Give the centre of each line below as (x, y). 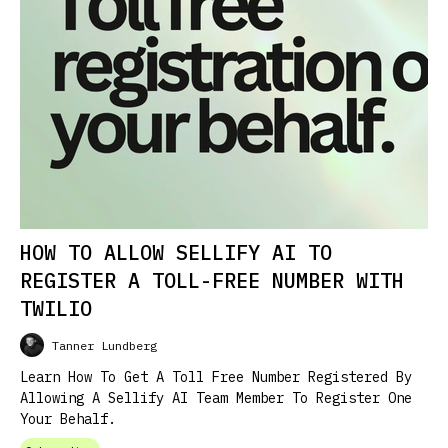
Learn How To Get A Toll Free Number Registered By (216, 377)
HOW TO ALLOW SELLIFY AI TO (176, 252)
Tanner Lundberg (104, 345)
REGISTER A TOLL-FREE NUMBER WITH (212, 280)
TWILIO (56, 308)
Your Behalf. (68, 419)
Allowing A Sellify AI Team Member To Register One (216, 398)
